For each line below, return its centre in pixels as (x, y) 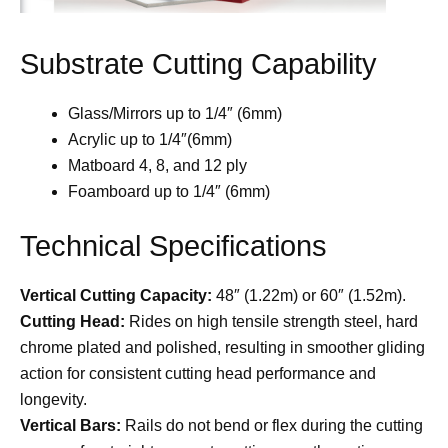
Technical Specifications (173, 246)
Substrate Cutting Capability (198, 64)
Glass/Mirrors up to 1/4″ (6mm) (175, 114)
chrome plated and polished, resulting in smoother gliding (222, 348)
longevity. (53, 400)
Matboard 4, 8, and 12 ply (157, 166)
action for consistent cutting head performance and (198, 374)
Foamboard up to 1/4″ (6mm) (169, 192)
